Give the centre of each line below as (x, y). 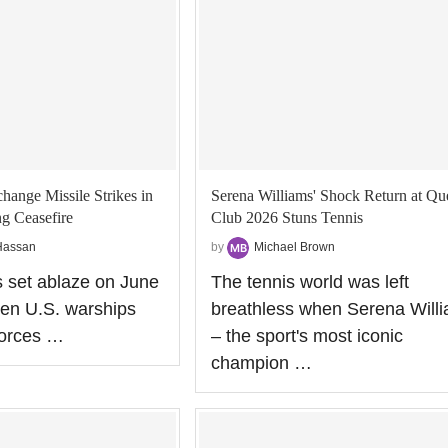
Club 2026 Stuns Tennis (286, 217)
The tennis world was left (309, 281)
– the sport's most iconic (306, 335)
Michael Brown (294, 246)
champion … (261, 362)
